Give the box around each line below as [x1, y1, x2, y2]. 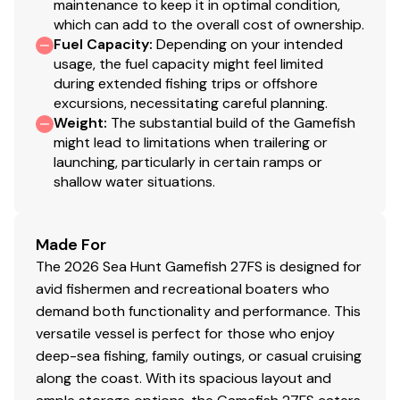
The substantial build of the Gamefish [111, 113, 355, 133]
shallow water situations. [54, 172, 215, 192]
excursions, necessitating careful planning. [54, 94, 328, 113]
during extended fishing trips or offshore [54, 74, 318, 94]
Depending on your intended [156, 35, 343, 54]
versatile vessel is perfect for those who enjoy [36, 324, 335, 344]
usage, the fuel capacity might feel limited [54, 54, 323, 74]
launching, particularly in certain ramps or [54, 153, 322, 172]
